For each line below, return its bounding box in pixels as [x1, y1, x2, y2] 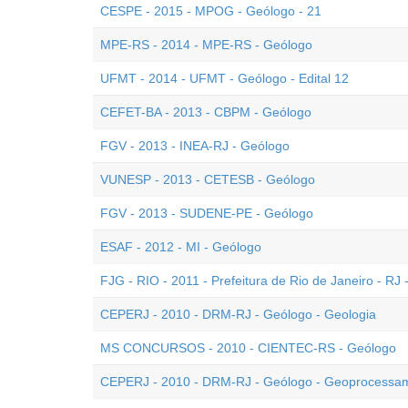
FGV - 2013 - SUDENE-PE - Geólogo [100, 206, 313, 220]
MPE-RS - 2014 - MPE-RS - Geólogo [100, 37, 312, 52]
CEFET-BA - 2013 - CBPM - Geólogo [100, 105, 311, 119]
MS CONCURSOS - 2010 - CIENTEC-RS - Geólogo [100, 341, 396, 355]
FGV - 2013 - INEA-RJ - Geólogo [100, 138, 290, 153]
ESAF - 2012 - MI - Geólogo [100, 240, 261, 254]
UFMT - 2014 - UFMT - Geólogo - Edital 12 [100, 71, 349, 86]
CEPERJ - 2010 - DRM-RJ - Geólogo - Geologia [100, 307, 376, 321]
